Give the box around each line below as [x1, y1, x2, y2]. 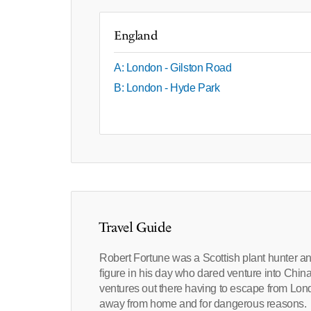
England [114, 27, 158, 45]
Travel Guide [99, 218, 171, 238]
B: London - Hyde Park [114, 82, 220, 94]
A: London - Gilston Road [114, 62, 232, 74]
